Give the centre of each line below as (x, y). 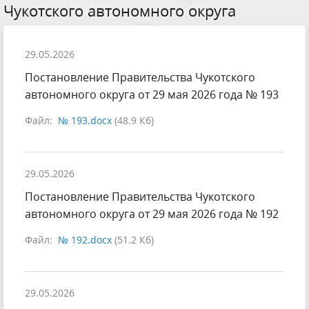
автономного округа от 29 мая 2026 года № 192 (152, 214)
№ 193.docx (85, 121)
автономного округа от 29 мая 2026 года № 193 (152, 95)
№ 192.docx (85, 240)
